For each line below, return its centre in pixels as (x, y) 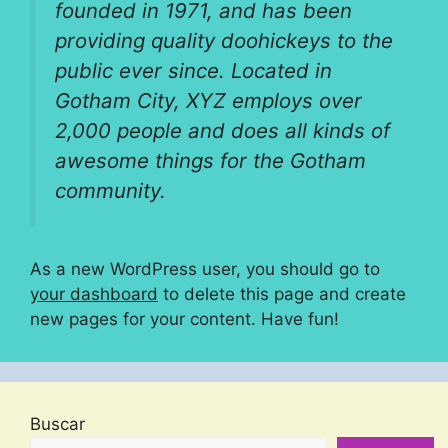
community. (110, 191)
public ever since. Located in (193, 71)
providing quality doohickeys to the (224, 41)
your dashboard (94, 293)
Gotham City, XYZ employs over (208, 101)
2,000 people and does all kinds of (222, 131)
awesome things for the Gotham (210, 161)
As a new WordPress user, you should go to (205, 268)
